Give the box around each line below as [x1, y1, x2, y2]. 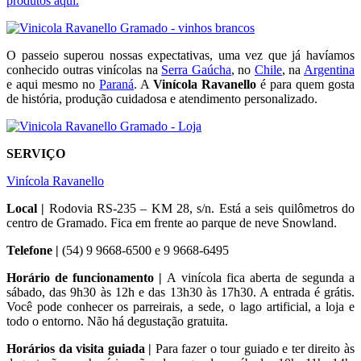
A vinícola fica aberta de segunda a [167, 270, 355, 284]
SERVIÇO [6, 146, 65, 160]
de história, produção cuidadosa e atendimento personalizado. [6, 91, 317, 106]
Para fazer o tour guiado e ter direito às [151, 341, 355, 355]
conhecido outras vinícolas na [6, 62, 162, 77]
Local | [6, 201, 45, 215]
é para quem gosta [256, 77, 355, 91]
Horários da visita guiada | [6, 341, 152, 355]
